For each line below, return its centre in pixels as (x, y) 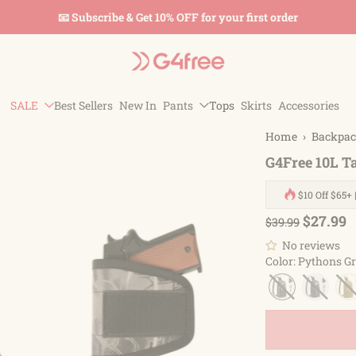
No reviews (311, 246)
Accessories (308, 105)
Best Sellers (83, 105)
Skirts (256, 105)
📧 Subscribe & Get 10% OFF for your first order (178, 17)
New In (137, 105)
